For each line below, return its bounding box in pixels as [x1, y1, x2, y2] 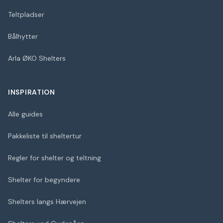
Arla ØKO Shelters [8, 54, 66, 63]
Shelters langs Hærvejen [8, 197, 86, 206]
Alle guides [8, 110, 43, 118]
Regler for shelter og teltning [8, 153, 101, 162]
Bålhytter [8, 32, 38, 41]
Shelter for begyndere [8, 175, 80, 184]
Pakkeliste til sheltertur [8, 131, 82, 140]
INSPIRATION [8, 88, 55, 97]
